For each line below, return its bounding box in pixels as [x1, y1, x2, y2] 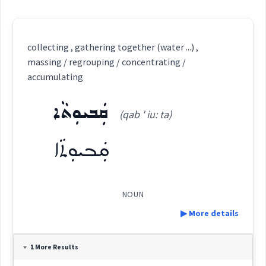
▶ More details [180, 208, 239, 218]
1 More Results [30, 243, 79, 251]
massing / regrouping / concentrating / [27, 56, 186, 68]
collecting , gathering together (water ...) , [27, 41, 199, 53]
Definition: [13, 242, 59, 254]
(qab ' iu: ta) [119, 107, 172, 121]
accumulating [27, 71, 84, 83]
